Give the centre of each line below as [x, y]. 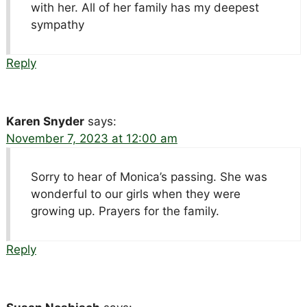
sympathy [57, 24]
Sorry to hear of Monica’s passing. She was [149, 176]
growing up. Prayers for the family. [125, 211]
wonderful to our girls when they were [135, 194]
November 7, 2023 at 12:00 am [91, 138]
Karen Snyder [45, 121]
